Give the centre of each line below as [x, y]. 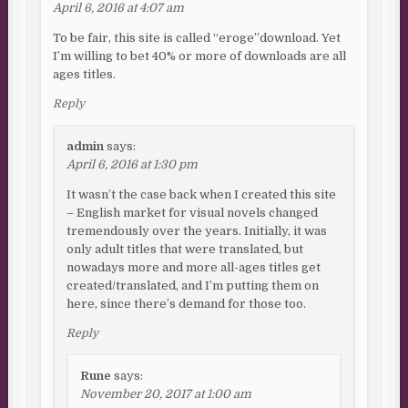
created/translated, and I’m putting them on [193, 286]
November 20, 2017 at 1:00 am [166, 394]
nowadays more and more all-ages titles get [194, 268]
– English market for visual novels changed [193, 213]
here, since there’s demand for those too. [187, 304]
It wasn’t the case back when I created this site [202, 195]
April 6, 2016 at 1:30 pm [133, 165]
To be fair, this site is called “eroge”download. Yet [197, 38]
